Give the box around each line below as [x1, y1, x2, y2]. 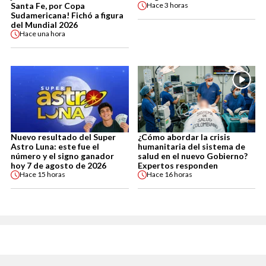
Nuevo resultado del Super [11, 131, 116, 142]
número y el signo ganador [11, 150, 114, 161]
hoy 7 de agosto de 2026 [11, 160, 106, 170]
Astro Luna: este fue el [11, 141, 99, 151]
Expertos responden [137, 160, 218, 170]
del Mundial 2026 [11, 19, 78, 30]
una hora [37, 29, 65, 39]
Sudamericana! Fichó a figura [11, 9, 123, 20]
